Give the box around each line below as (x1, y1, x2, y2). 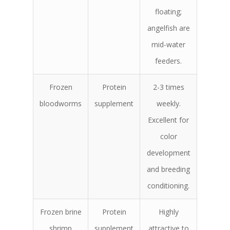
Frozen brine (40, 207, 82, 217)
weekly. (156, 99, 181, 109)
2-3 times (152, 82, 184, 92)
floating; (155, 7, 182, 17)
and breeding (147, 164, 190, 175)
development (146, 148, 190, 158)
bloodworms (40, 99, 82, 109)
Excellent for (148, 115, 189, 125)
